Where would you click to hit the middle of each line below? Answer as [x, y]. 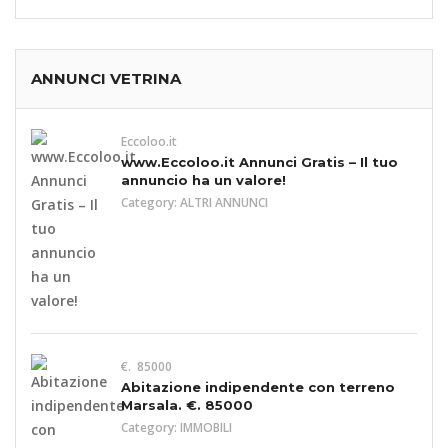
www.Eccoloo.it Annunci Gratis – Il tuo [259, 162]
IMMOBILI [206, 427]
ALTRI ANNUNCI [224, 202]
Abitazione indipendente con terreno [258, 387]
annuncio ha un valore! [203, 180]
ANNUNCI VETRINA [106, 78]
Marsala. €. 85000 [187, 405]
